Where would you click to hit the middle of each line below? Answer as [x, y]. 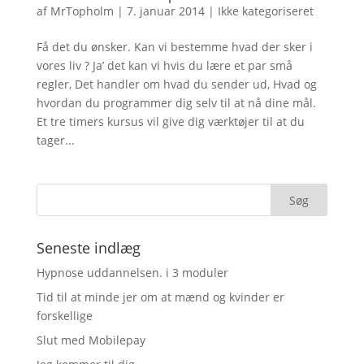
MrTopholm [82, 11]
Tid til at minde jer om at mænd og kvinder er [160, 297]
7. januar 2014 [165, 11]
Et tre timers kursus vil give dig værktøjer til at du [170, 121]
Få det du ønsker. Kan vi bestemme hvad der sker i [174, 47]
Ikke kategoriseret [265, 11]
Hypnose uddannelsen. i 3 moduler [132, 273]
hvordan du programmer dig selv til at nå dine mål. [176, 103]
